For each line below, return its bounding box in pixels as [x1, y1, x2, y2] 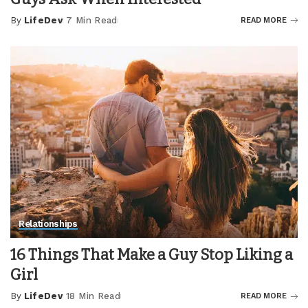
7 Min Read [66, 14, 118, 25]
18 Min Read [66, 291, 120, 302]
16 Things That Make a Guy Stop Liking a [10, 245, 293, 265]
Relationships [19, 219, 78, 230]
